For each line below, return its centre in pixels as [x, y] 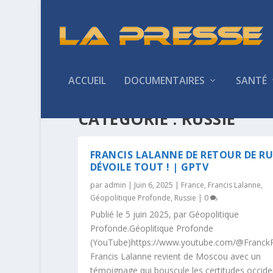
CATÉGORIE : [129, 119]
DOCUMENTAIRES [165, 80]
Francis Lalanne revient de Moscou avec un [175, 256]
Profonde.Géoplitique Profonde [151, 228]
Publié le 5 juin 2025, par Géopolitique [164, 214]
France [192, 185]
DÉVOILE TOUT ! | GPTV [149, 167]
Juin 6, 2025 [153, 185]
